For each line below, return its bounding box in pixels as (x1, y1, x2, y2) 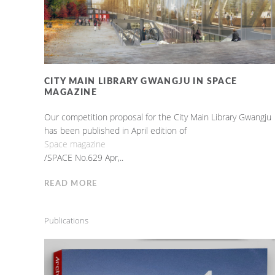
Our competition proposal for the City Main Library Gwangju (44, 110, 271, 123)
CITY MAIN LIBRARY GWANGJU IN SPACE (44, 77, 238, 86)
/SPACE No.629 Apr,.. (44, 151, 123, 163)
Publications (44, 214, 88, 226)
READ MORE (44, 179, 98, 188)
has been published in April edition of (44, 124, 187, 136)
